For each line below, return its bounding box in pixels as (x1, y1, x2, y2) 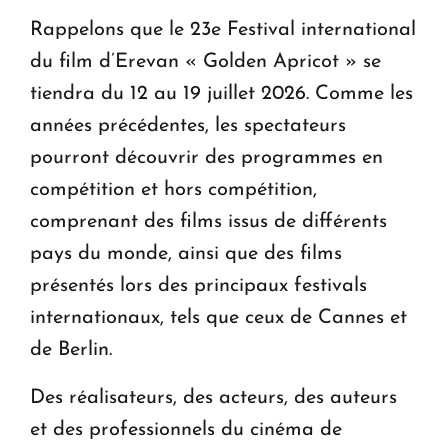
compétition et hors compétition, (30, 180, 317, 201)
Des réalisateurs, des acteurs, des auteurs (30, 388, 397, 409)
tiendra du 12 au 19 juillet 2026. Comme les (30, 84, 413, 105)
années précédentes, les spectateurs (30, 116, 346, 137)
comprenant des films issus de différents (30, 212, 387, 233)
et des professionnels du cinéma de (30, 420, 342, 441)
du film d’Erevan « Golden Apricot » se (30, 52, 381, 73)
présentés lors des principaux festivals (30, 276, 367, 297)
